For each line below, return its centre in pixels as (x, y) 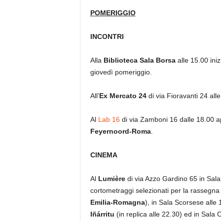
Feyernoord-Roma (120, 131)
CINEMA (104, 155)
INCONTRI (107, 37)
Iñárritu (102, 214)
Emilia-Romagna (117, 202)
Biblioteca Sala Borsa (139, 60)
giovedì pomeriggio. (121, 72)
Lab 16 (109, 119)
